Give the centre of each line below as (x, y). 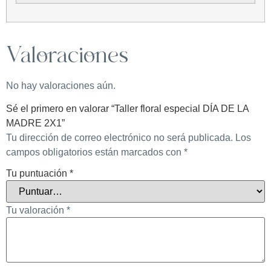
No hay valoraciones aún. (61, 85)
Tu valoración (36, 210)
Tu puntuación (38, 173)
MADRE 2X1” (35, 123)
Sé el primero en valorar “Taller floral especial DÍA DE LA (127, 108)
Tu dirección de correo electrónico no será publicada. (119, 137)
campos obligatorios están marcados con (95, 152)
